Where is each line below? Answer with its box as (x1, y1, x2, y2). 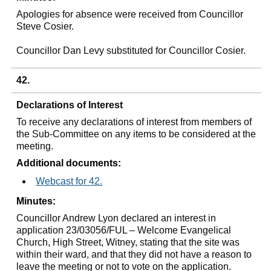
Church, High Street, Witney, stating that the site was (16, 237, 240, 247)
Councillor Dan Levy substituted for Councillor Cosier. (16, 45, 246, 56)
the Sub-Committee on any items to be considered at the (16, 128, 256, 139)
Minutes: (16, 195, 56, 206)
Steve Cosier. (16, 21, 74, 31)
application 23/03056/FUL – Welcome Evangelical (16, 224, 232, 235)
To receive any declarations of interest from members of (16, 116, 252, 127)
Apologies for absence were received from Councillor (16, 8, 244, 19)
